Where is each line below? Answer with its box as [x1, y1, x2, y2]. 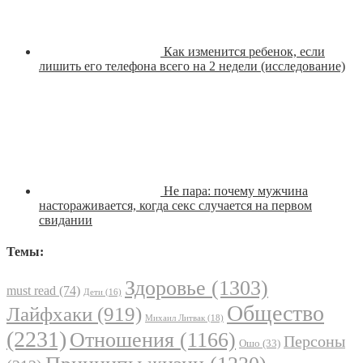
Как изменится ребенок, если [164, 44, 325, 58]
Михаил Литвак [145, 313, 205, 323]
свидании [39, 212, 92, 227]
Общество [227, 301, 324, 327]
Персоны [284, 332, 345, 351]
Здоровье [125, 276, 206, 301]
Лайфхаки [6, 303, 92, 326]
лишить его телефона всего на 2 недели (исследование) [39, 58, 345, 73]
